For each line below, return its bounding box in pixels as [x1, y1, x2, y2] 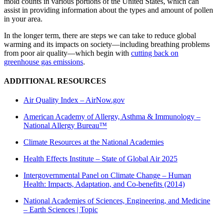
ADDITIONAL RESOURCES [4, 76, 106, 85]
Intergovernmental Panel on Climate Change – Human [23, 171, 191, 180]
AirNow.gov [86, 96, 125, 105]
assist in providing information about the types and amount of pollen [4, 5, 213, 14]
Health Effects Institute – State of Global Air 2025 [23, 154, 177, 163]
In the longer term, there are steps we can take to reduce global [4, 31, 196, 40]
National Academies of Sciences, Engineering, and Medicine [23, 197, 210, 205]
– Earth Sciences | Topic [23, 205, 98, 214]
